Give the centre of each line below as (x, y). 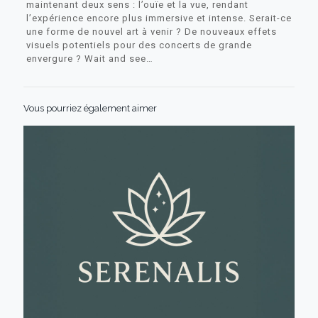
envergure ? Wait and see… (89, 58)
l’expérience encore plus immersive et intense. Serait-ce (159, 18)
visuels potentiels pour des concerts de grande (139, 45)
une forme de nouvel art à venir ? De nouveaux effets (151, 31)
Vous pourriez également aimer (90, 108)
